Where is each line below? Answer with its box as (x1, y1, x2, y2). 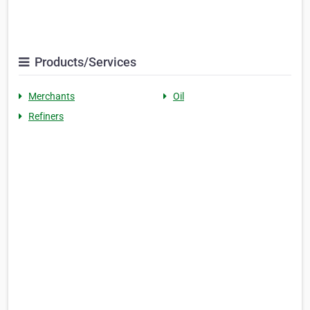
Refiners (28, 110, 64, 122)
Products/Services (32, 54, 136, 69)
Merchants (28, 90, 75, 102)
